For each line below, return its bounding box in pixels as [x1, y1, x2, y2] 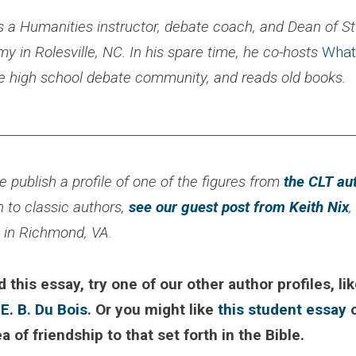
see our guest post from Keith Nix [129, 197, 349, 216]
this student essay [218, 300, 346, 319]
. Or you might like [87, 300, 218, 319]
